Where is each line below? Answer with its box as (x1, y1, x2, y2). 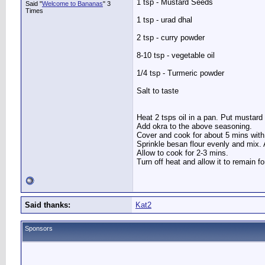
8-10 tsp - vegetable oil (137, 51, 215, 60)
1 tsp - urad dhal (137, 15, 192, 25)
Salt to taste (137, 86, 179, 96)
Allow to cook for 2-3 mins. (137, 148, 228, 158)
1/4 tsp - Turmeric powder (137, 69, 224, 78)
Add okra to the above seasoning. (137, 122, 252, 131)
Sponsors (25, 225, 53, 232)
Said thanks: (25, 201, 70, 209)
